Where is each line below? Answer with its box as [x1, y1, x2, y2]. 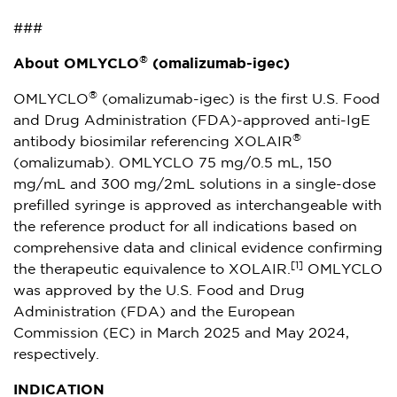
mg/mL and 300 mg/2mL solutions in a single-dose [13, 177, 376, 191]
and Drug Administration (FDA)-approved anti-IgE [13, 113, 370, 128]
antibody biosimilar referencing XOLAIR [13, 135, 292, 149]
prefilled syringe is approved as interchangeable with [13, 198, 382, 213]
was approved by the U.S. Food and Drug [13, 284, 305, 298]
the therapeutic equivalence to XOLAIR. [13, 262, 291, 276]
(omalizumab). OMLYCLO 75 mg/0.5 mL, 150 [13, 156, 331, 170]
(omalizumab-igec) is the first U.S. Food [97, 92, 380, 106]
